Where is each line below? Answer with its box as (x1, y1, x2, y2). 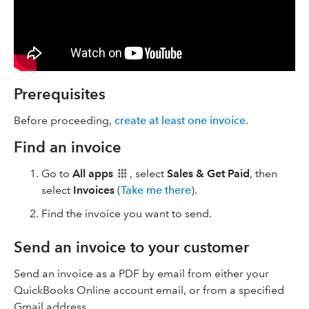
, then (250, 167, 277, 180)
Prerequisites (14, 85, 106, 103)
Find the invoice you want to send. (41, 207, 212, 220)
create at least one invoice (114, 114, 246, 127)
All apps (72, 167, 113, 180)
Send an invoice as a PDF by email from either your (14, 267, 269, 280)
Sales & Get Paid (167, 167, 250, 180)
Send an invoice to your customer (14, 238, 249, 257)
